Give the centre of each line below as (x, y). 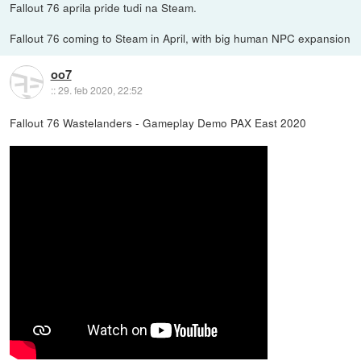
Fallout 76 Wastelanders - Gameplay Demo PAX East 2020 (158, 122)
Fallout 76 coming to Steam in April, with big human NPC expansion (180, 37)
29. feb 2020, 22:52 (100, 89)
